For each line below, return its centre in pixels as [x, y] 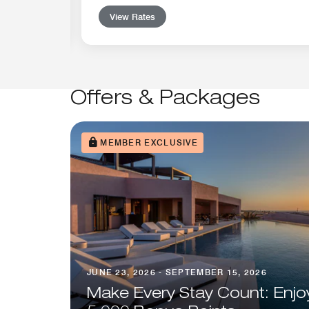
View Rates [132, 16]
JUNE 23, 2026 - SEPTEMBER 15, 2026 [177, 272]
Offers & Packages [165, 99]
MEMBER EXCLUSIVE [149, 142]
